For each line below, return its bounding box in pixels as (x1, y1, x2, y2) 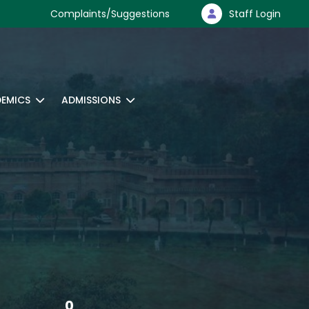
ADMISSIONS (61, 93, 121, 107)
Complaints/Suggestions (50, 7, 170, 21)
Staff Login (229, 7, 281, 21)
